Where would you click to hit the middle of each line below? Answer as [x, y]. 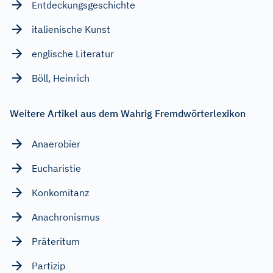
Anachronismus [66, 217]
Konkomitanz [60, 192]
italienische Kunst [71, 29]
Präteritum [56, 241]
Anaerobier [56, 144]
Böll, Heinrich [61, 78]
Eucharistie [56, 168]
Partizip [48, 265]
